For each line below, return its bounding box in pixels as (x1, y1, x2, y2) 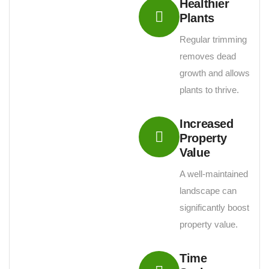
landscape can (180, 186, 237, 196)
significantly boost (180, 202, 250, 213)
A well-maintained (180, 169, 249, 179)
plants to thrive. (180, 85, 240, 95)
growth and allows (180, 68, 250, 78)
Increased (180, 117, 234, 130)
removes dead (180, 51, 237, 61)
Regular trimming (180, 34, 247, 44)
